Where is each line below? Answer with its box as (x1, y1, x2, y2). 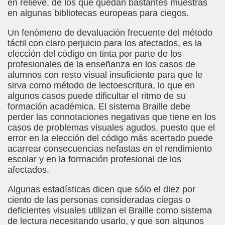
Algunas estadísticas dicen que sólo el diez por (8, 184, 195, 194)
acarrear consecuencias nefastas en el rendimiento (8, 144, 212, 154)
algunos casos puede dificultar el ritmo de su (8, 91, 186, 101)
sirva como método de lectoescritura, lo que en (8, 80, 195, 90)
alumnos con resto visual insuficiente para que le (8, 70, 202, 80)
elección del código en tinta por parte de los (8, 49, 182, 59)
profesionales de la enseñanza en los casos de (8, 59, 195, 69)
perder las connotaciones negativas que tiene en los (8, 112, 216, 122)
